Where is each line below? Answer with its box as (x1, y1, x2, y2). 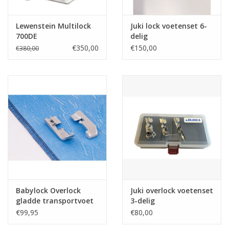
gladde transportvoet (16, 195, 94, 205)
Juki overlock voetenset (130, 185, 213, 195)
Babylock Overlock (16, 185, 81, 195)
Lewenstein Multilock (16, 21, 91, 31)
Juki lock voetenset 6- (130, 21, 207, 31)
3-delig (130, 195, 155, 205)
